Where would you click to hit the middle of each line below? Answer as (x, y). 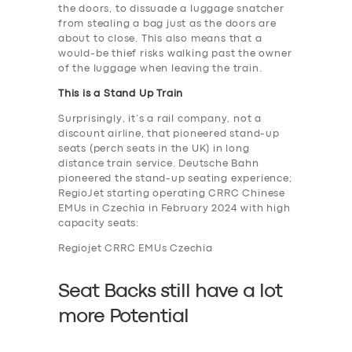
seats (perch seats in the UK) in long (154, 148)
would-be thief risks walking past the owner (175, 53)
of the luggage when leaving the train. (160, 68)
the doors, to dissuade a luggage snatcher (171, 9)
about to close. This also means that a (160, 38)
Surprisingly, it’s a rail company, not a (160, 119)
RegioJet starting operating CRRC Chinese (172, 193)
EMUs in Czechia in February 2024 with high (174, 208)
